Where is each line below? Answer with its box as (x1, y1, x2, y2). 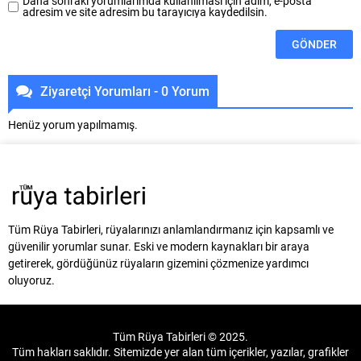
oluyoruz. (8, 272, 55, 288)
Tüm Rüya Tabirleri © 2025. (113, 329, 248, 345)
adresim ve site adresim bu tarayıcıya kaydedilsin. (23, 4, 268, 20)
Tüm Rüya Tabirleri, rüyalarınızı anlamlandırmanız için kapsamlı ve (8, 222, 334, 238)
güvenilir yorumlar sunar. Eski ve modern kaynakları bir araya (8, 239, 309, 255)
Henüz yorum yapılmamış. (8, 117, 138, 133)
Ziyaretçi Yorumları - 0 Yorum (40, 82, 210, 100)
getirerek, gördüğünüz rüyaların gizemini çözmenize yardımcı (8, 255, 309, 272)
